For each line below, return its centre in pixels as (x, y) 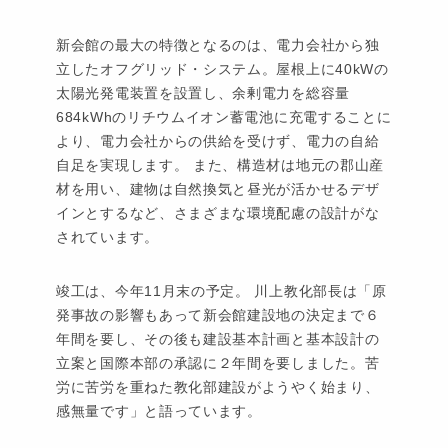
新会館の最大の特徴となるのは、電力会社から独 (218, 45)
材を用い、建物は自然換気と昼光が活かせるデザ (218, 189)
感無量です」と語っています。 (159, 411)
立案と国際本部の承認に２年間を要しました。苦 (218, 363)
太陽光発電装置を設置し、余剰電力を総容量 (203, 93)
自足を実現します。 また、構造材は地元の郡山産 (220, 165)
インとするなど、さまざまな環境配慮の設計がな (218, 213)
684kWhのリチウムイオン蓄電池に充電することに (224, 117)
